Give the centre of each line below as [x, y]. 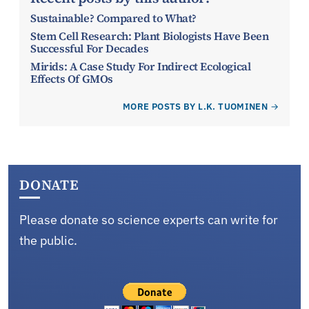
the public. [48, 241]
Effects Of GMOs [72, 79]
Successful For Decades [90, 49]
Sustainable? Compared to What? [113, 18]
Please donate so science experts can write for [149, 220]
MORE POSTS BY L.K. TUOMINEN [195, 107]
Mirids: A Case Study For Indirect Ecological [141, 67]
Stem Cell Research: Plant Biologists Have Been [150, 36]
